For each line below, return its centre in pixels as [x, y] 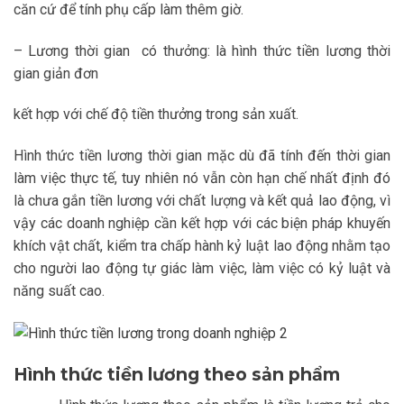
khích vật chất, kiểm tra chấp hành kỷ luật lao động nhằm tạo [202, 246]
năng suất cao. [59, 291]
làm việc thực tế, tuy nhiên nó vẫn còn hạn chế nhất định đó [202, 179]
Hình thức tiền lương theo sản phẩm [177, 375]
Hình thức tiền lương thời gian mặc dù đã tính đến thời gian [202, 156]
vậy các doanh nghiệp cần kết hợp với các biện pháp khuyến [202, 224]
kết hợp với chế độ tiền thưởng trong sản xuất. [156, 115]
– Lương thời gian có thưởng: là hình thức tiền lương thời [202, 50]
